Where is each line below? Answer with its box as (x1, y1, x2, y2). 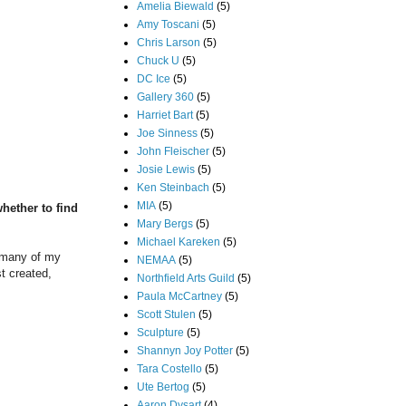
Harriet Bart (137, 108, 193, 121)
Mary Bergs (137, 217, 193, 230)
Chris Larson (137, 35, 200, 49)
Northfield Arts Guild (137, 271, 235, 285)
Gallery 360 (137, 90, 194, 103)
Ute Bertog (137, 380, 189, 393)
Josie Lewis (137, 162, 195, 176)
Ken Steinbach (137, 180, 209, 194)
